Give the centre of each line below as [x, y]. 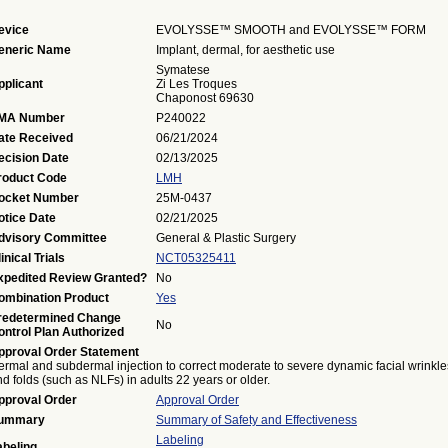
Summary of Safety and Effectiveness [256, 420]
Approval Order [197, 400]
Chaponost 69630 [205, 98]
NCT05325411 [196, 258]
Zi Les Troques [196, 84]
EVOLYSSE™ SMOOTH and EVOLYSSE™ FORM [291, 30]
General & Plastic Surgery [226, 238]
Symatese [183, 70]
